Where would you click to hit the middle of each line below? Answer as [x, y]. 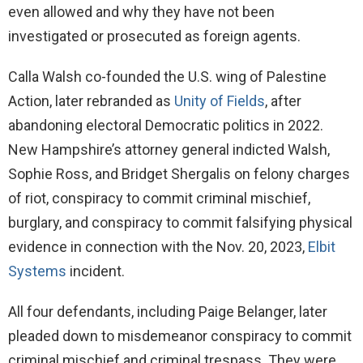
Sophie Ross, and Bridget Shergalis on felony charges [179, 174]
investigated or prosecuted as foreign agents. [154, 36]
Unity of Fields [220, 101]
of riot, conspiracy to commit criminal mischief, [159, 199]
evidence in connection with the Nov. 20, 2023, [158, 247]
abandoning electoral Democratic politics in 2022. [166, 126]
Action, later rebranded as [91, 101]
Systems [37, 271]
